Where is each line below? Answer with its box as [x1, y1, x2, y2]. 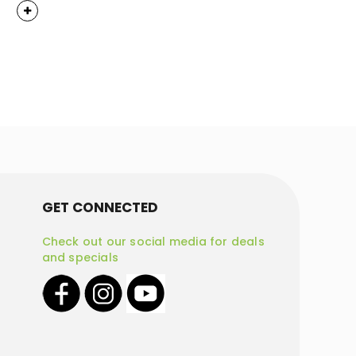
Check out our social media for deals [41, 234, 265, 250]
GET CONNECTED [41, 198, 159, 217]
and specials [41, 250, 118, 265]
